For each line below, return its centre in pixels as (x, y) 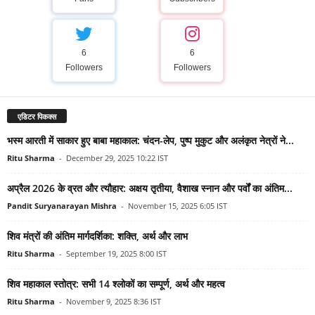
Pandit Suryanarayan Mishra (62, 205)
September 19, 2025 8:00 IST (116, 253)
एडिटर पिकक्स (37, 116)
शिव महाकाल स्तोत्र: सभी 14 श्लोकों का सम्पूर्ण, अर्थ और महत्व (116, 283)
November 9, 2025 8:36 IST (114, 301)
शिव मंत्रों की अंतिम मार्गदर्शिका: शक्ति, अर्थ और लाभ (97, 236)
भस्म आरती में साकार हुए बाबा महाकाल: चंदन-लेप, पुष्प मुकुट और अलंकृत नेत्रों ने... (150, 140)
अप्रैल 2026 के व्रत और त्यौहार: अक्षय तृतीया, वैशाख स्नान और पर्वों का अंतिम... (150, 188)
